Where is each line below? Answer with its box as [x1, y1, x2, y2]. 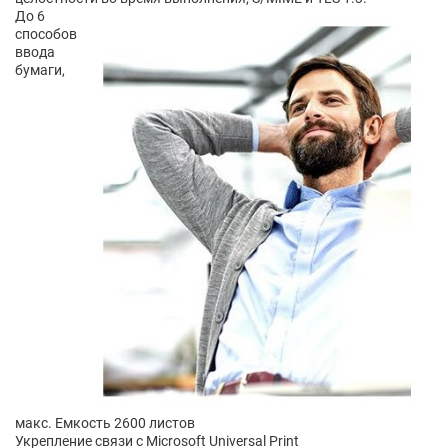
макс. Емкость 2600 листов [15, 414, 195, 431]
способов [15, 25, 77, 42]
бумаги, [15, 61, 65, 78]
